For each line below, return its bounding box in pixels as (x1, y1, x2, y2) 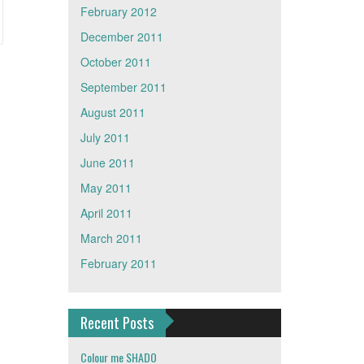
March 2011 (80, 230, 142, 246)
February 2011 (80, 255, 157, 271)
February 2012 (80, 3, 157, 19)
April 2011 (80, 205, 132, 221)
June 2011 (80, 154, 135, 171)
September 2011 (80, 79, 167, 95)
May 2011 (80, 180, 132, 196)
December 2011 (80, 28, 163, 45)
